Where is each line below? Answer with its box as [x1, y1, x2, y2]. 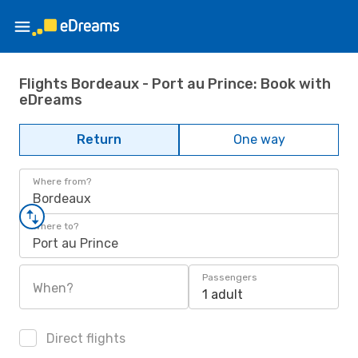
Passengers [202, 272, 257, 283]
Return [77, 132, 121, 147]
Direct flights [43, 331, 125, 346]
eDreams [19, 90, 82, 109]
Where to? [33, 221, 78, 232]
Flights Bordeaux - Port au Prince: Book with [19, 74, 331, 93]
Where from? [33, 176, 91, 187]
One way [233, 132, 285, 147]
